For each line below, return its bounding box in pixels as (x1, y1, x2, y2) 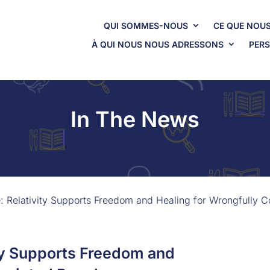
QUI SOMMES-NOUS (103, 20, 188, 31)
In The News (71, 105, 199, 133)
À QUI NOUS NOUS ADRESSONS (91, 39, 224, 49)
